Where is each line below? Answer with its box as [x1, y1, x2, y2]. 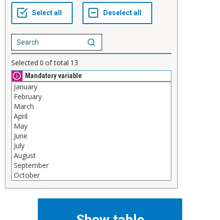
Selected [11, 58, 38, 68]
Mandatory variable [25, 72, 82, 80]
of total [45, 58, 69, 68]
